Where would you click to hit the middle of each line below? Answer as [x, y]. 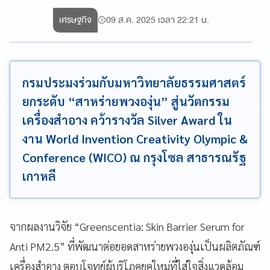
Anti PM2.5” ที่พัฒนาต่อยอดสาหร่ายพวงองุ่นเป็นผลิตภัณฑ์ [135, 246]
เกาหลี [39, 176]
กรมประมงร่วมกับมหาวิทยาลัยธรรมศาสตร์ [134, 82]
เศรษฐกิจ [76, 20]
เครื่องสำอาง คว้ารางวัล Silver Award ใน [127, 120]
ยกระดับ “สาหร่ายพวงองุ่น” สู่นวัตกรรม [126, 101]
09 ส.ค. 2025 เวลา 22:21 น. [158, 20]
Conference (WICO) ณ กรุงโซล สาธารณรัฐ [134, 157]
